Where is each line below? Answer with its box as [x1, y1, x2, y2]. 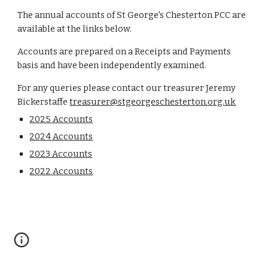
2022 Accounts [29, 166, 93, 176]
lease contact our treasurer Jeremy [89, 83, 236, 93]
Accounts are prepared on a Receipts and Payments [17, 46, 232, 57]
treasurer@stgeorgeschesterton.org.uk [69, 96, 236, 107]
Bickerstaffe [17, 96, 70, 107]
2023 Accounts [29, 148, 93, 159]
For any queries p [17, 83, 89, 93]
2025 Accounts [29, 114, 93, 124]
